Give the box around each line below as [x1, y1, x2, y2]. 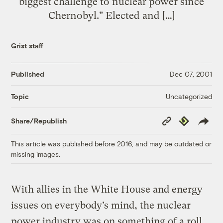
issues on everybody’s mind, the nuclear [11, 199, 191, 211]
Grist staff [11, 41, 44, 50]
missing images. [11, 149, 61, 158]
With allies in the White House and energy [11, 183, 203, 195]
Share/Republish [11, 116, 67, 125]
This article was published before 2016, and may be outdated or [11, 139, 212, 148]
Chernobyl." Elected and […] [48, 9, 175, 21]
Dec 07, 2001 [169, 70, 212, 79]
